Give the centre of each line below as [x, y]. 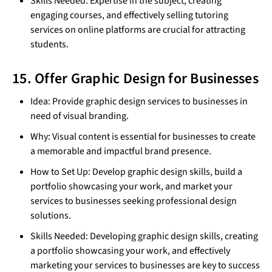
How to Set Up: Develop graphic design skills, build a [136, 172]
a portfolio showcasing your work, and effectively [130, 251]
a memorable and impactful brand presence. [121, 151]
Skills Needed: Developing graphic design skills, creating [144, 236]
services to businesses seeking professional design [134, 201]
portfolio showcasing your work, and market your [131, 187]
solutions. [51, 216]
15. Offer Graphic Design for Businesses [135, 79]
